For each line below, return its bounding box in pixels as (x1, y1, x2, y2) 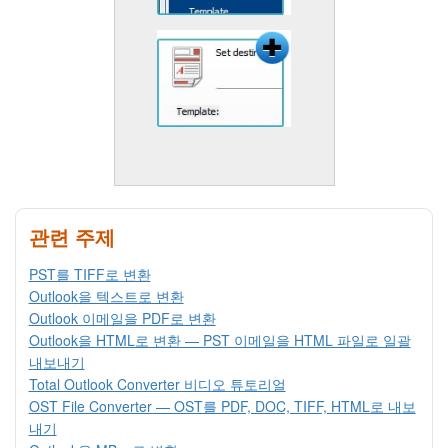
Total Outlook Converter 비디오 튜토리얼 (28, 374, 286, 395)
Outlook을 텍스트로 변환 (28, 286, 184, 307)
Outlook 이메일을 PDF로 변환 (28, 308, 216, 329)
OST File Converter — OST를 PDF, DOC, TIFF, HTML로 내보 (28, 396, 416, 417)
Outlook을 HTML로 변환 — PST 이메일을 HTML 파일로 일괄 (28, 330, 411, 351)
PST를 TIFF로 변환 (28, 264, 151, 285)
